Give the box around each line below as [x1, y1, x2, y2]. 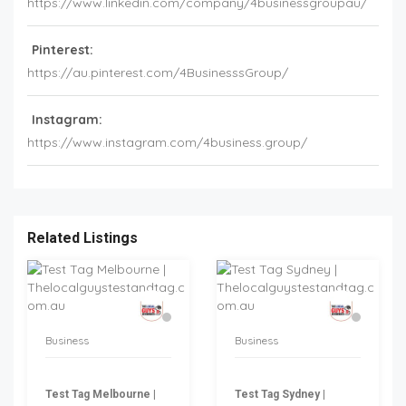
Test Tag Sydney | [235, 388, 325, 401]
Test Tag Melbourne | [45, 388, 156, 401]
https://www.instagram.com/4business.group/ [27, 134, 307, 151]
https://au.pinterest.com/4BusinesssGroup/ [27, 64, 288, 82]
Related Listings [27, 229, 138, 247]
